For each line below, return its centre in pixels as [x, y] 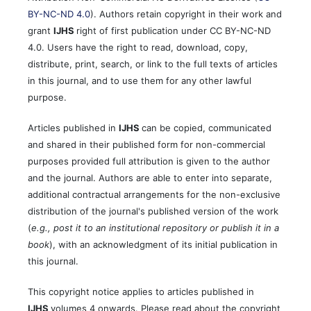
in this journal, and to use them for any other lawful [140, 81]
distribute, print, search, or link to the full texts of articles [153, 64]
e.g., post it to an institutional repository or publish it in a [155, 228]
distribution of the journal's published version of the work [153, 211]
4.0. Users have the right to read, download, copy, [138, 48]
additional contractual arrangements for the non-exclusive [154, 195]
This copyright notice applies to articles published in [141, 292]
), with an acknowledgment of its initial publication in [163, 245]
